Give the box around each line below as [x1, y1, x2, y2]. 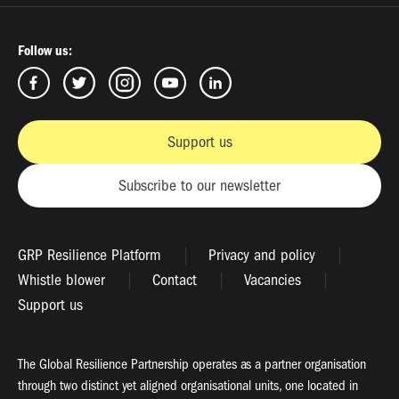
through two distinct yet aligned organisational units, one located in [18, 377, 358, 394]
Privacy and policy [208, 245, 315, 265]
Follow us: [18, 42, 72, 59]
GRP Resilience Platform [18, 245, 161, 265]
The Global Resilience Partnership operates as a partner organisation [18, 355, 366, 372]
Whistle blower [18, 270, 105, 289]
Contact [152, 270, 197, 289]
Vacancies [244, 270, 301, 289]
